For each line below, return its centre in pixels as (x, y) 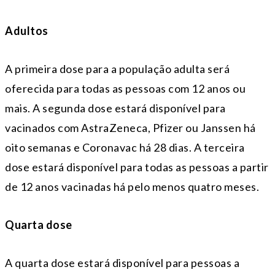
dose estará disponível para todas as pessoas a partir (137, 167)
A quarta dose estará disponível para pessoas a (122, 263)
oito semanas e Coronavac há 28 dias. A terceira (125, 148)
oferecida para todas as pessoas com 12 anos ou (125, 89)
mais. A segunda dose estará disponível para (115, 108)
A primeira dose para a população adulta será (117, 69)
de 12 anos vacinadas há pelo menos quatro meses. (132, 187)
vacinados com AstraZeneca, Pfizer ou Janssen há (130, 128)
